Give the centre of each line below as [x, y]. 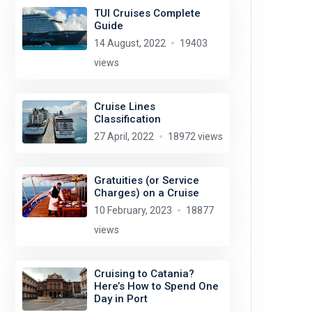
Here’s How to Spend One [156, 286]
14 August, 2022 [130, 43]
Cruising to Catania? [144, 274]
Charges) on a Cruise [146, 193]
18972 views [195, 136]
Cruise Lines [124, 107]
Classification [127, 119]
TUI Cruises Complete [147, 13]
